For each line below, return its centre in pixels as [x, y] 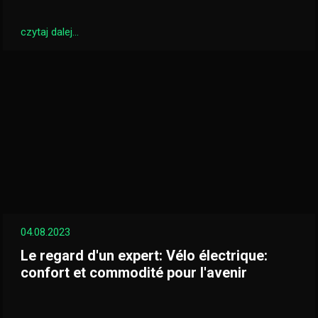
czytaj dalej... [50, 32]
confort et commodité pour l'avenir [134, 273]
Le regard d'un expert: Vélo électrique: [144, 256]
